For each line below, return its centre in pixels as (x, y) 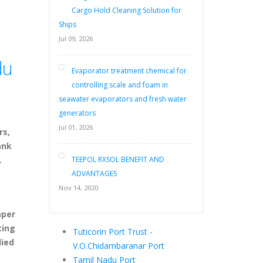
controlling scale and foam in (119, 85)
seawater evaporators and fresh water (122, 99)
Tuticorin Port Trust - (112, 232)
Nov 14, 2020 (78, 188)
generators (77, 113)
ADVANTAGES (94, 173)
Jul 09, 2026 (75, 38)
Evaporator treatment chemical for (129, 71)
